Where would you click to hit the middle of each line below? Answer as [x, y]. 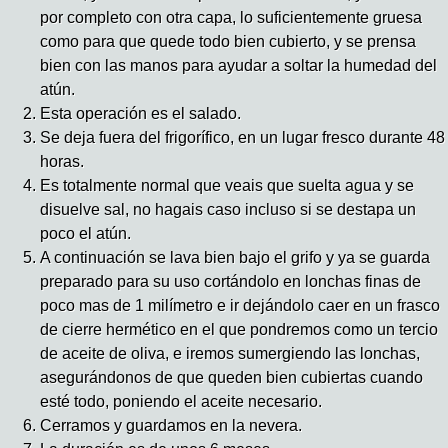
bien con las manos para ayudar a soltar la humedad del [238, 66]
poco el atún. [85, 234]
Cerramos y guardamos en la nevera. [171, 426]
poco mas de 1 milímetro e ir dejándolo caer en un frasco [240, 306]
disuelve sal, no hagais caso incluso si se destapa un [228, 210]
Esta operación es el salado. [140, 114]
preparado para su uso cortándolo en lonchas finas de [230, 282]
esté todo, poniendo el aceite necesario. [181, 402]
